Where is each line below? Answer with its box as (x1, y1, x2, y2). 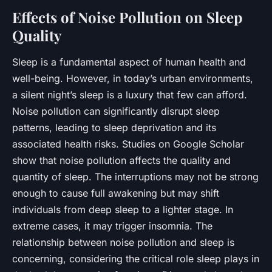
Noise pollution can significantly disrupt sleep (12, 104, 220, 117)
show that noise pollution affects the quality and (12, 154, 231, 166)
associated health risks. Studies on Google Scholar (12, 137, 244, 150)
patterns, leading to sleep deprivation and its (12, 121, 216, 134)
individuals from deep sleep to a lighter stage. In (12, 203, 233, 216)
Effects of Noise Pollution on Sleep (12, 7, 242, 27)
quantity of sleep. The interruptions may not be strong (12, 170, 259, 183)
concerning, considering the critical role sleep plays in (12, 252, 259, 265)
